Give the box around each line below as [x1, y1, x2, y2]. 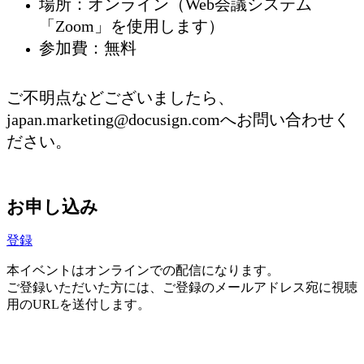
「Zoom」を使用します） [39, 16, 224, 35]
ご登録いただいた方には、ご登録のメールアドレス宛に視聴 [6, 279, 357, 294]
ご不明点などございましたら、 [6, 88, 234, 106]
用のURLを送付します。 [6, 297, 150, 311]
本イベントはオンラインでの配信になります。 [6, 262, 279, 277]
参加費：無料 [39, 38, 136, 57]
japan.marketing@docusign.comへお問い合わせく [6, 110, 350, 128]
